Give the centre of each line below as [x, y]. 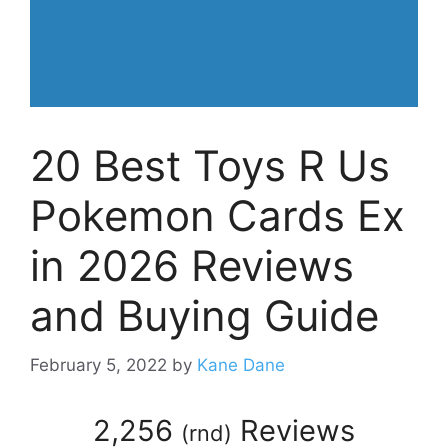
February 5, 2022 [98, 364]
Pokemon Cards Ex [217, 216]
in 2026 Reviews [192, 266]
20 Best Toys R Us [210, 166]
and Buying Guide [204, 316]
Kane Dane [241, 364]
